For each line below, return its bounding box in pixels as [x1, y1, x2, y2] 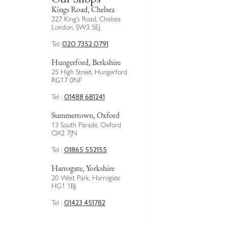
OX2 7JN [51, 129, 77, 137]
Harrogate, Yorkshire [51, 165, 115, 173]
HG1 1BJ [51, 182, 76, 190]
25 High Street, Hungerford [51, 68, 127, 76]
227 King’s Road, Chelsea [51, 15, 121, 23]
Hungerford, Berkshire [51, 59, 121, 67]
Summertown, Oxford [51, 112, 120, 120]
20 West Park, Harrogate [51, 174, 120, 182]
